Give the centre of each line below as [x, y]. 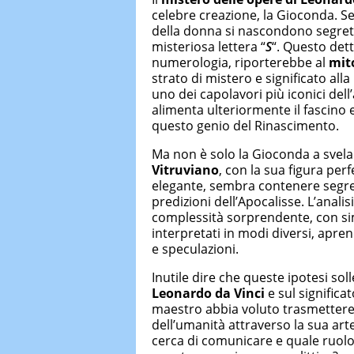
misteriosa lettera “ [209, 47]
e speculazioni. [195, 249]
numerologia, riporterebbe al [240, 63]
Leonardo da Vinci [208, 294]
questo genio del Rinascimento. [245, 126]
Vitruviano [185, 170]
